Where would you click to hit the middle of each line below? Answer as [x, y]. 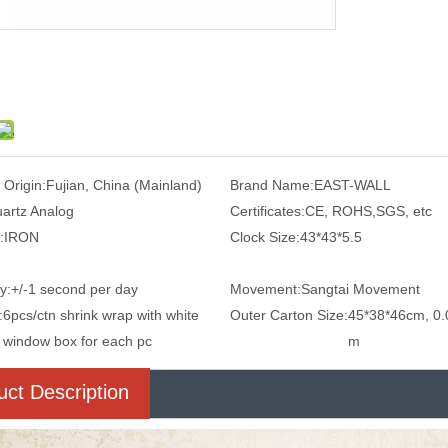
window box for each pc [77, 340]
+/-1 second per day [74, 288]
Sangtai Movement [360, 288]
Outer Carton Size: [288, 314]
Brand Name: [271, 184]
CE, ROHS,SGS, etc [368, 210]
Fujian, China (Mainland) [124, 184]
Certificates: [267, 210]
